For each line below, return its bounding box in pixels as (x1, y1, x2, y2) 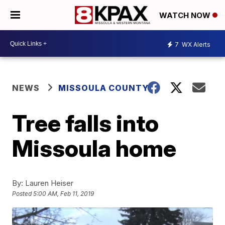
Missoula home (12, 134, 177, 162)
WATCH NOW (159, 11, 212, 21)
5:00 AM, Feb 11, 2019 (33, 190, 94, 198)
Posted (12, 190, 34, 198)
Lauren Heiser (23, 178, 74, 188)
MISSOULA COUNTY (58, 83, 149, 93)
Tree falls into (12, 109, 159, 137)
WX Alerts (180, 40, 210, 48)
